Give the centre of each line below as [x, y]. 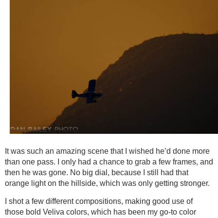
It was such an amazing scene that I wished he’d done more [107, 151]
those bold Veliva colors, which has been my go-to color [100, 212]
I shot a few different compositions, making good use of [99, 201]
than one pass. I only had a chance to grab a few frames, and [109, 162]
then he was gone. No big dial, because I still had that [97, 173]
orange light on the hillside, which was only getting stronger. [107, 183]
